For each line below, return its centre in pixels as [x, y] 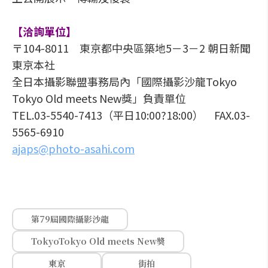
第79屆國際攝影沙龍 [70, 219]
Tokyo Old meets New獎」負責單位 [99, 98]
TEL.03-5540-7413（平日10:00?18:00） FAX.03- [131, 115]
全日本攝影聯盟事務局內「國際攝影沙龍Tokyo [124, 81]
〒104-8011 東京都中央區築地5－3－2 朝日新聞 [131, 48]
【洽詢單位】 [44, 31]
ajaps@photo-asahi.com [73, 148]
